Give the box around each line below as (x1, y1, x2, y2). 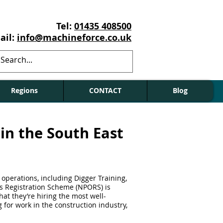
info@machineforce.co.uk (17, 31, 131, 44)
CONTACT (89, 86, 121, 95)
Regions (11, 86, 38, 95)
